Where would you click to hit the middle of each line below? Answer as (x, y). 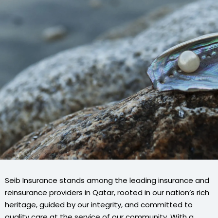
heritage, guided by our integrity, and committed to (99, 205)
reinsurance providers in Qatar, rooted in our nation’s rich (107, 192)
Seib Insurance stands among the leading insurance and (107, 180)
